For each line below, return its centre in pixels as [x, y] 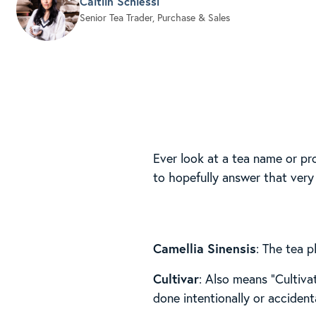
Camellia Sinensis [205, 248]
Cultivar [176, 278]
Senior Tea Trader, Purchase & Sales [154, 18]
